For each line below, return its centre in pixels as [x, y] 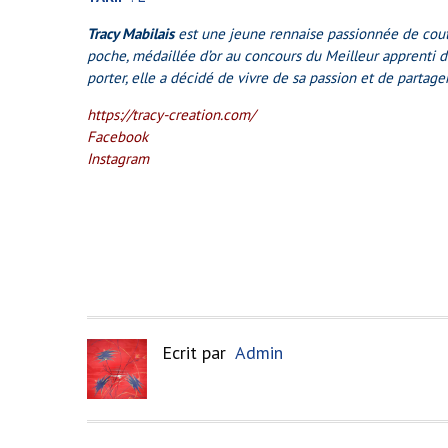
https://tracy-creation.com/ [171, 114]
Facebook [117, 136]
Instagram [118, 158]
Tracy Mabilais [130, 33]
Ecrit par [198, 352]
